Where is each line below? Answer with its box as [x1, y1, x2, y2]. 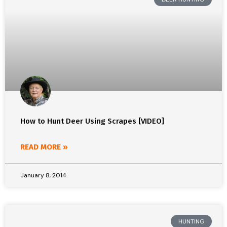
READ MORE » [20, 142, 68, 152]
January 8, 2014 [20, 171, 66, 179]
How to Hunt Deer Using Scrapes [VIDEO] [20, 117, 164, 126]
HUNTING [178, 217, 205, 226]
